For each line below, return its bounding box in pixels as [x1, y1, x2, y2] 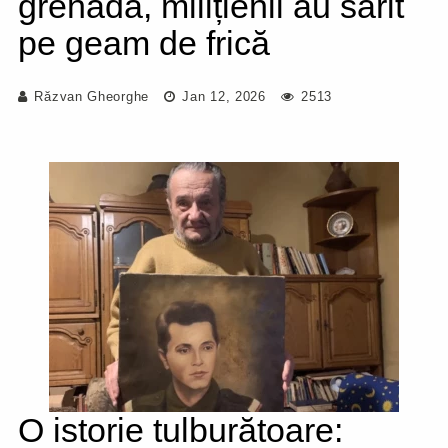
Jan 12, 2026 [177, 89, 266, 104]
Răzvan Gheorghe [34, 89, 149, 104]
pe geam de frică [18, 24, 270, 62]
